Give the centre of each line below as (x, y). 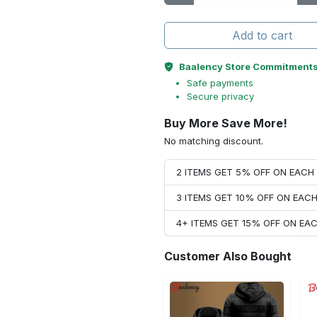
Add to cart (262, 35)
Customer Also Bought (228, 256)
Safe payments (220, 83)
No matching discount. (214, 141)
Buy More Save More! (226, 123)
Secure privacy (220, 96)
